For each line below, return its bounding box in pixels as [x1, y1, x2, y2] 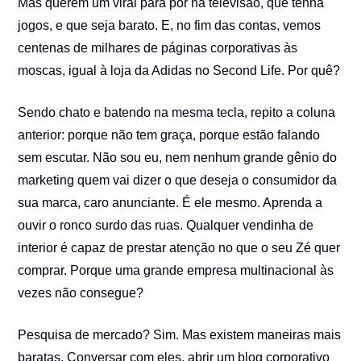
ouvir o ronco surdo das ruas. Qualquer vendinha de [18, 218, 314, 232]
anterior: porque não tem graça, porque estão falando [18, 128, 321, 142]
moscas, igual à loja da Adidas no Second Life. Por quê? [18, 64, 341, 77]
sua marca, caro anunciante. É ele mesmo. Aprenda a [18, 196, 323, 210]
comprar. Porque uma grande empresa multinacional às [18, 263, 334, 277]
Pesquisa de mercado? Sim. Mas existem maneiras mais [18, 328, 342, 342]
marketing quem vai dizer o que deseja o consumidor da [18, 173, 338, 187]
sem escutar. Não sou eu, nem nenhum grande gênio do [18, 151, 338, 164]
